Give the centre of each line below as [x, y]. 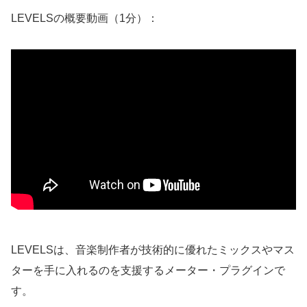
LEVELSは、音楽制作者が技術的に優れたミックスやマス [153, 250]
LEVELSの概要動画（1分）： [85, 18]
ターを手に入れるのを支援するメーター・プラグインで [148, 271]
